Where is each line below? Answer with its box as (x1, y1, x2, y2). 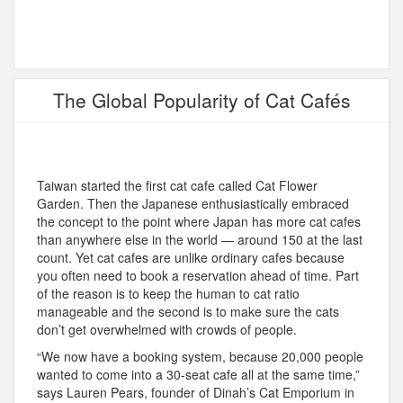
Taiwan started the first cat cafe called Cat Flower (37, 176, 318, 195)
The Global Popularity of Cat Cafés (52, 86, 351, 114)
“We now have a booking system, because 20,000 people (37, 347, 363, 366)
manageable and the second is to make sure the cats (37, 302, 339, 321)
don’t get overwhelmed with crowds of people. (37, 320, 297, 339)
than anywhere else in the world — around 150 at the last (37, 230, 363, 249)
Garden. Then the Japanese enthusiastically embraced (37, 194, 349, 213)
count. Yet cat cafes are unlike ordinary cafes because (37, 248, 345, 267)
